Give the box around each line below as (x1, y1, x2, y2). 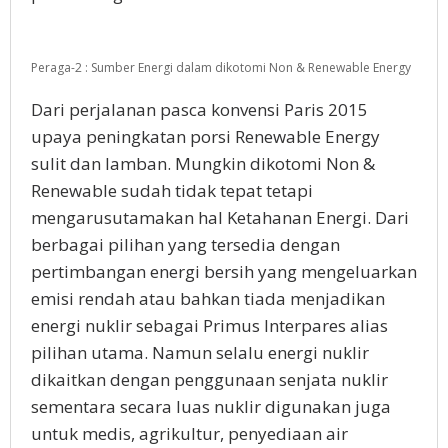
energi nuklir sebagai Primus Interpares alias (31, 314, 388, 337)
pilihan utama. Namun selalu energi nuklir (31, 341, 369, 364)
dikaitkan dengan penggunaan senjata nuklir (31, 368, 388, 391)
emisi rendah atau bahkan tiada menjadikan (31, 287, 385, 310)
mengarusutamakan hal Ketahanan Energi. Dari (31, 206, 409, 229)
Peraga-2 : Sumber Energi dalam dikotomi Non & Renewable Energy (31, 59, 411, 76)
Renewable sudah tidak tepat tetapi (31, 179, 313, 202)
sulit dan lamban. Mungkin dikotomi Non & (31, 152, 375, 175)
